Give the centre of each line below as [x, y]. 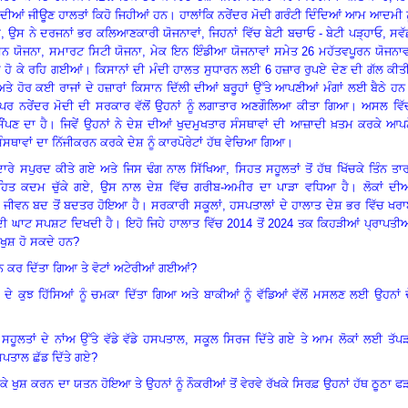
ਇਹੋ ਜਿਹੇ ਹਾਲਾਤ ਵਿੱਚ [176, 223]
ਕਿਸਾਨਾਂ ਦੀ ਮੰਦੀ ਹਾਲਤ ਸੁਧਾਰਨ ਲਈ [180, 69]
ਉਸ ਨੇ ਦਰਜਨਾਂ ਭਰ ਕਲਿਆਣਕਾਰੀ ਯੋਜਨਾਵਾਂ [105, 33]
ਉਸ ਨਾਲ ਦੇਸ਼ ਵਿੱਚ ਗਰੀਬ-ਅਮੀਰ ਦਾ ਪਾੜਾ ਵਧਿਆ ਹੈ [224, 187]
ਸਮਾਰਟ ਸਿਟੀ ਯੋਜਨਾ [96, 51]
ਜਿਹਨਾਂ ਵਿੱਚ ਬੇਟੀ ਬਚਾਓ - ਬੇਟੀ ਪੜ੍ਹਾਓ [294, 33]
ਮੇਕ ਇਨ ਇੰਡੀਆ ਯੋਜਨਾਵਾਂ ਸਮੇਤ [226, 51]
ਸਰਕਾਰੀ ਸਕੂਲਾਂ [187, 205]
